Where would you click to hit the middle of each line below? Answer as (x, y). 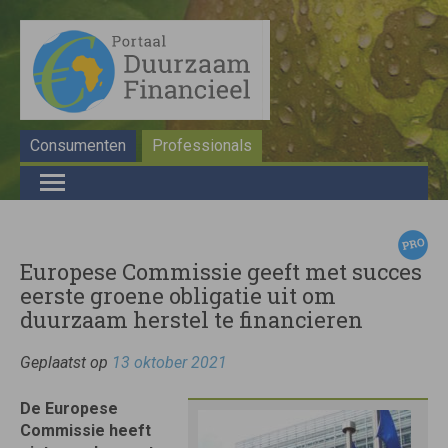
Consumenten (78, 145)
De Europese (69, 408)
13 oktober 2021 (169, 362)
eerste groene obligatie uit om (178, 295)
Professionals (202, 145)
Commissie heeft (85, 430)
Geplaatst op (66, 362)
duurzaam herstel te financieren (191, 319)
